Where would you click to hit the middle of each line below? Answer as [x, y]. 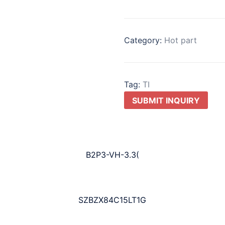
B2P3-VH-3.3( [112, 155]
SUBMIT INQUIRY [166, 100]
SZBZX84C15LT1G [113, 200]
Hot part [180, 40]
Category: [144, 40]
